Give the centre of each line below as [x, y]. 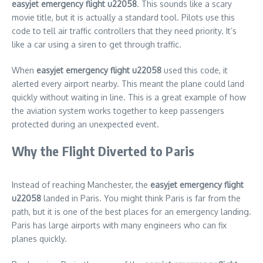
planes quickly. [39, 239]
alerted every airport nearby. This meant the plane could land [128, 84]
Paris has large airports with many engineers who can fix [119, 225]
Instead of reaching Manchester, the [81, 185]
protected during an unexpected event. [85, 124]
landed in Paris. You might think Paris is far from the [141, 198]
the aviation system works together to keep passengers [118, 111]
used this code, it [195, 70]
